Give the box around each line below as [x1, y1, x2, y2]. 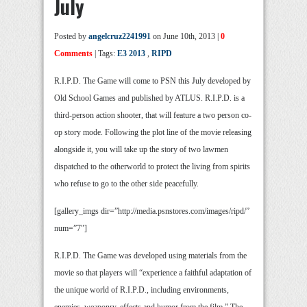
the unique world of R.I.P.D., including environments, [54, 285, 229, 295]
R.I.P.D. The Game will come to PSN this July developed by [54, 76, 251, 86]
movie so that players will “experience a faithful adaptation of [54, 268, 251, 278]
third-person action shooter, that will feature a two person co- [54, 110, 251, 121]
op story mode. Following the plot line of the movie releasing [54, 127, 251, 138]
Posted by [54, 32, 88, 42]
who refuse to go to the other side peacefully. [54, 179, 199, 189]
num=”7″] [54, 223, 87, 234]
